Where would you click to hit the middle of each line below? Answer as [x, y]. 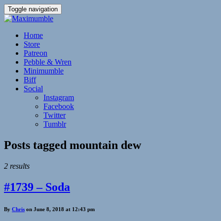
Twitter [55, 115]
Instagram [59, 97]
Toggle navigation [33, 9]
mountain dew [105, 145]
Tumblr [55, 124]
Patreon [36, 53]
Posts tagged [37, 145]
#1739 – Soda [37, 187]
